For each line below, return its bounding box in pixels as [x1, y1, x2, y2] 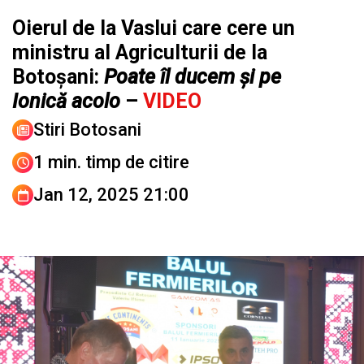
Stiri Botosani [33, 119, 141, 141]
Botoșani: [12, 65, 104, 89]
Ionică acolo [12, 89, 120, 114]
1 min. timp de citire [33, 152, 189, 173]
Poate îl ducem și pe [104, 65, 281, 89]
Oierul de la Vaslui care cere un [12, 16, 295, 41]
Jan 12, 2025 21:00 [33, 184, 189, 206]
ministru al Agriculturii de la [12, 41, 267, 65]
